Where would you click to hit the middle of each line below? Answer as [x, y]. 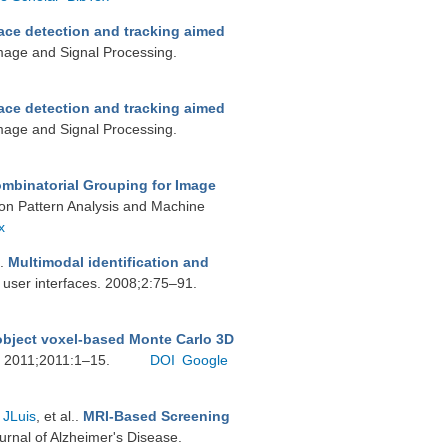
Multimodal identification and [108, 262]
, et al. [55, 416]
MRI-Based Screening [156, 416]
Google [205, 360]
